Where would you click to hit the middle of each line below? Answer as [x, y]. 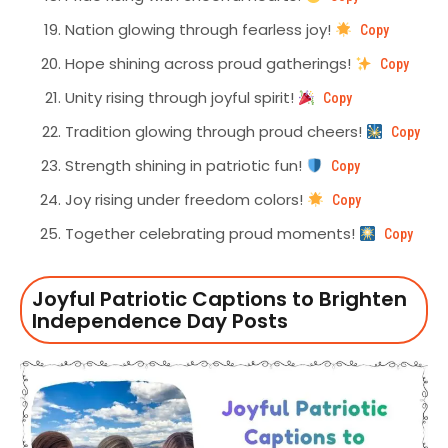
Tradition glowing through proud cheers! [215, 132]
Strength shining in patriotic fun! [185, 166]
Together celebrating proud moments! [212, 234]
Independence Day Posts [160, 321]
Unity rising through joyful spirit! [181, 98]
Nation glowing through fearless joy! [200, 30]
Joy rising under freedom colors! [186, 200]
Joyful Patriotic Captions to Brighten [219, 299]
